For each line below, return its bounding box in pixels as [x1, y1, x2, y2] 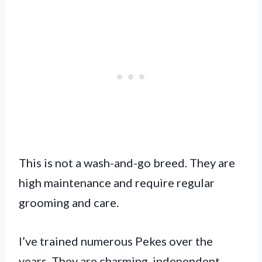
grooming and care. [19, 195, 119, 209]
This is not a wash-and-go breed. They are [19, 155, 235, 170]
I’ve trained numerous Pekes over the [19, 233, 213, 248]
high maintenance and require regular [19, 175, 215, 189]
